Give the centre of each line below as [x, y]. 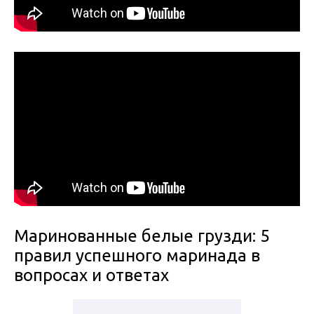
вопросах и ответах [91, 275]
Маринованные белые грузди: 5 [142, 236]
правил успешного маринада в [137, 256]
